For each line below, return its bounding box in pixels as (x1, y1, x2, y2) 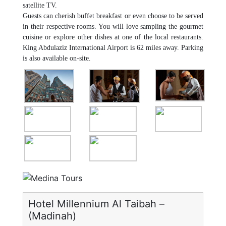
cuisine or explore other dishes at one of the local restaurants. (23, 33, 203, 41)
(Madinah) (28, 210, 76, 222)
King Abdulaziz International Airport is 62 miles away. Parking (23, 44, 203, 51)
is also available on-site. (23, 54, 91, 62)
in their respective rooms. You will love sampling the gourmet (23, 23, 203, 30)
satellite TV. (23, 2, 57, 9)
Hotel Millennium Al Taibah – (28, 198, 164, 210)
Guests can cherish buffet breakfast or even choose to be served (23, 12, 203, 20)
